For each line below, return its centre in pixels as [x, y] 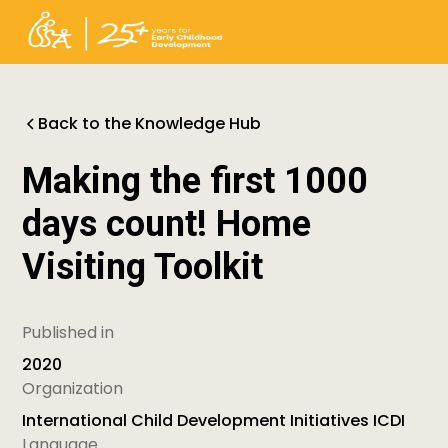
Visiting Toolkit [143, 267]
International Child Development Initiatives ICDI [214, 420]
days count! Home [167, 224]
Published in [68, 332]
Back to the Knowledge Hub [150, 123]
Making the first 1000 [195, 181]
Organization [73, 388]
